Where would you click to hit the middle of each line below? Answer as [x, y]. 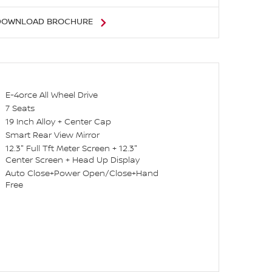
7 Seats [20, 109]
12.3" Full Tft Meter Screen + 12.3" [72, 149]
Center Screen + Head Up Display [73, 161]
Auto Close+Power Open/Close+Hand [82, 174]
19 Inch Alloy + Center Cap [59, 122]
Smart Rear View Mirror [53, 136]
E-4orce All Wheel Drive [52, 96]
